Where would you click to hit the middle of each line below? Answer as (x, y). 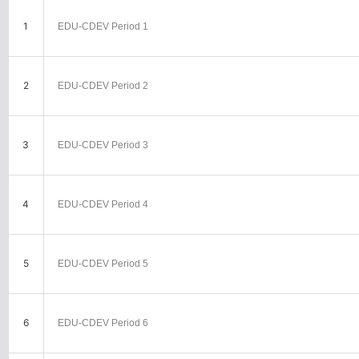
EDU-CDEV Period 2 (103, 85)
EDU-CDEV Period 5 (103, 263)
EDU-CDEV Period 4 (103, 204)
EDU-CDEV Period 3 (103, 145)
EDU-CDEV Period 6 (103, 323)
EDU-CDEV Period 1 (103, 26)
